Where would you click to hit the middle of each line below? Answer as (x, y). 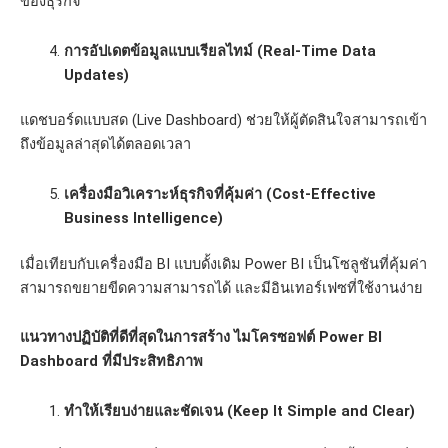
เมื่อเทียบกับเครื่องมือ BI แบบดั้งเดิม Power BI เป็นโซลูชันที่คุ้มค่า (223, 263)
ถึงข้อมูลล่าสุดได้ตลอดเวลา (105, 144)
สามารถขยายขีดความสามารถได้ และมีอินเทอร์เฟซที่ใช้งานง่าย (221, 287)
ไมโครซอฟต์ (274, 337)
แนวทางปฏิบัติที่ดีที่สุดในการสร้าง (127, 337)
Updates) (96, 74)
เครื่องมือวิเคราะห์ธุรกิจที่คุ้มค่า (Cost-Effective (219, 194)
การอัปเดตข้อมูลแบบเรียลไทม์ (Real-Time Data (219, 50)
